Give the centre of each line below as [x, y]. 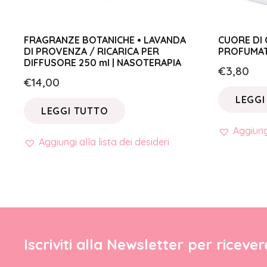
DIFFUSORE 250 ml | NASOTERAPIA [103, 63]
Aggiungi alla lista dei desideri [104, 142]
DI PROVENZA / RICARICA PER [91, 52]
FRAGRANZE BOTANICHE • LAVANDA [105, 40]
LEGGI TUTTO [74, 111]
